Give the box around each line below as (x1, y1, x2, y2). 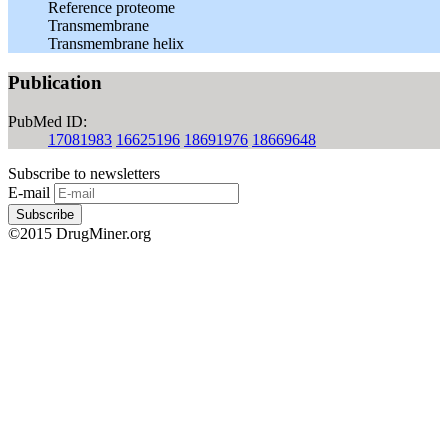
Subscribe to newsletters (8, 164, 160, 182)
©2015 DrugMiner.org (8, 224, 151, 242)
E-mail (8, 183, 50, 201)
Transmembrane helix (48, 35, 184, 53)
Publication (8, 72, 102, 94)
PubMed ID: (8, 112, 87, 130)
